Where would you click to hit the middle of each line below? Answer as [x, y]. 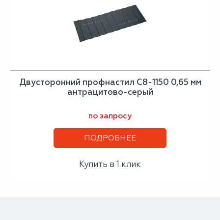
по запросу [110, 116]
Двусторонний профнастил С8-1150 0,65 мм [110, 82]
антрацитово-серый [110, 92]
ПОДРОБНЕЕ [110, 138]
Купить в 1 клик [110, 164]
